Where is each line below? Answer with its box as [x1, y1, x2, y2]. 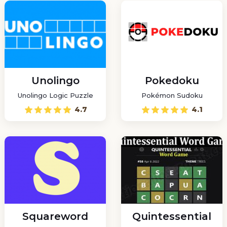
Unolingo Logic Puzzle [17, 91, 93, 99]
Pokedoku [144, 74, 199, 87]
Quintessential [132, 210, 211, 222]
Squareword [22, 210, 88, 222]
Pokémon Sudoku [141, 91, 203, 99]
